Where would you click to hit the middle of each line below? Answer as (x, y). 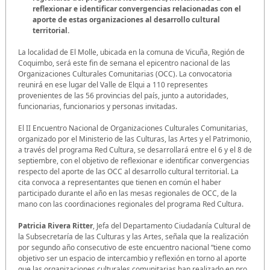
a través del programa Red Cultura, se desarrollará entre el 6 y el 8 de (135, 150)
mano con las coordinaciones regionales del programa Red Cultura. (131, 204)
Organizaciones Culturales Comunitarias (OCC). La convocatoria (125, 74)
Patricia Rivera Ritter (55, 226)
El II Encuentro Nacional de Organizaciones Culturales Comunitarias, (133, 128)
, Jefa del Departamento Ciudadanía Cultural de (172, 226)
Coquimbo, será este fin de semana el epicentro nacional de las (124, 63)
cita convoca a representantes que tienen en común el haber (120, 183)
